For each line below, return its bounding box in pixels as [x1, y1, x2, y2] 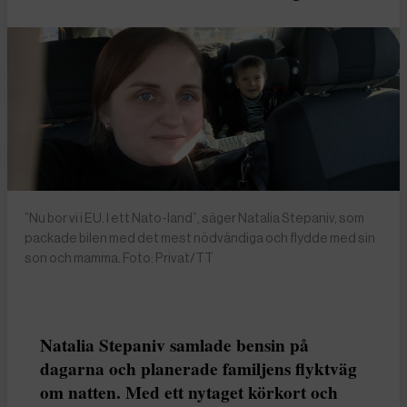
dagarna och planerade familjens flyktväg [40, 355, 357, 382]
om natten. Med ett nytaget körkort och [40, 379, 338, 405]
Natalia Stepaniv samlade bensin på [40, 332, 309, 358]
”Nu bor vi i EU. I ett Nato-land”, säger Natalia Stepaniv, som [25, 210, 365, 225]
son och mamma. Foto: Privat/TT [25, 250, 214, 265]
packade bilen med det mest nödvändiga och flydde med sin [25, 230, 376, 245]
